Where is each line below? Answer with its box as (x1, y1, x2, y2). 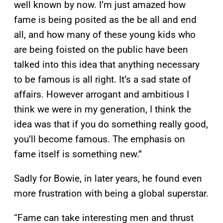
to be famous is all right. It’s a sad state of (14, 74, 191, 86)
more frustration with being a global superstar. (14, 188, 209, 200)
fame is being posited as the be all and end (14, 14, 197, 26)
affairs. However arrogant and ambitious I (14, 89, 189, 101)
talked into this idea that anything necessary (14, 59, 200, 71)
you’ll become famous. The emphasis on (14, 133, 185, 145)
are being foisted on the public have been (14, 44, 188, 56)
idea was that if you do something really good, (14, 118, 208, 130)
